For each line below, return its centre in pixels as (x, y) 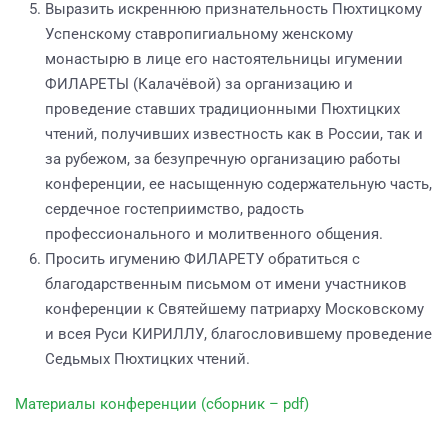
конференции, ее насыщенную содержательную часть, (238, 184)
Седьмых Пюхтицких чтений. (147, 359)
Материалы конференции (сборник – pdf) (162, 404)
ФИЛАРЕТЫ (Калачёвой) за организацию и (199, 84)
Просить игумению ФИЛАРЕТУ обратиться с (202, 259)
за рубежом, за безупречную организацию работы (223, 159)
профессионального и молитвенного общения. (214, 234)
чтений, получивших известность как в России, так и (234, 134)
